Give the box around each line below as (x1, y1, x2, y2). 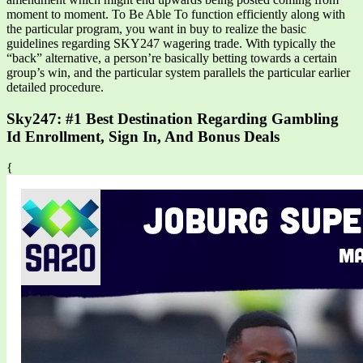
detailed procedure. (6, 79, 104, 94)
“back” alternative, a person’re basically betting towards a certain (6, 50, 337, 65)
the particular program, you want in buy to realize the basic (6, 21, 306, 36)
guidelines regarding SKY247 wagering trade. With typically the (6, 36, 335, 50)
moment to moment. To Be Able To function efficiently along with (6, 6, 345, 21)
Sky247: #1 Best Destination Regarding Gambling (6, 109, 339, 127)
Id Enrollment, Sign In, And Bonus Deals (6, 127, 280, 145)
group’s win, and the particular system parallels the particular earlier (6, 65, 350, 79)
